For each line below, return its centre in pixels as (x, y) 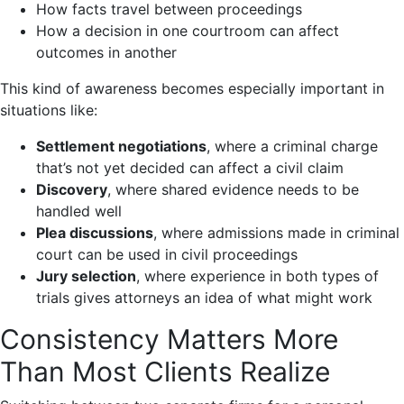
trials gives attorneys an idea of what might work (204, 297)
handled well (79, 211)
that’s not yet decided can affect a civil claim (190, 167)
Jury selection (86, 275)
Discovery (72, 189)
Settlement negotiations (121, 146)
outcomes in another (106, 52)
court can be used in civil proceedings (167, 254)
